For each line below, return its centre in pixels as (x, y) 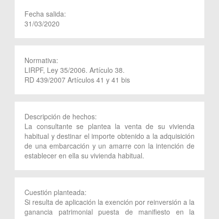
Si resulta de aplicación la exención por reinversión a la (109, 202)
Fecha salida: (46, 13)
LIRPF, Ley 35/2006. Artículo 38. (75, 70)
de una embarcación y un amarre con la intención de (109, 145)
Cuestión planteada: (56, 192)
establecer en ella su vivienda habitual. (84, 155)
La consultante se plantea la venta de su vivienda (109, 126)
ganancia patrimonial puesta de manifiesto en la (109, 211)
